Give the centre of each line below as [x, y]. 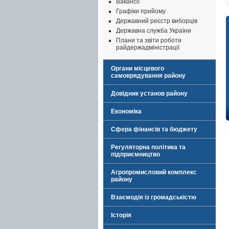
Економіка [126, 111]
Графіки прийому [141, 11]
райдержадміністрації [148, 48]
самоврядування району [148, 76]
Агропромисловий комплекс [154, 172]
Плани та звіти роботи [149, 40]
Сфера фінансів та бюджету [154, 129]
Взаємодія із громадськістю [154, 197]
